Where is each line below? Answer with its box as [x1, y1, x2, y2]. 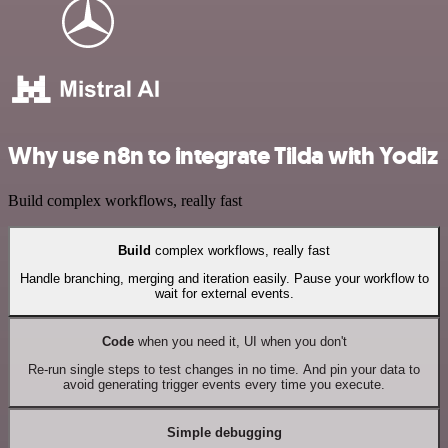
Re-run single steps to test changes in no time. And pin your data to [28, 361, 420, 377]
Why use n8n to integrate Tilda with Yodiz [8, 140, 438, 173]
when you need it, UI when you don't [133, 333, 347, 349]
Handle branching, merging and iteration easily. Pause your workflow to [19, 270, 429, 286]
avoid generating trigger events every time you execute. [63, 376, 385, 392]
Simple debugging [166, 424, 282, 440]
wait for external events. [154, 285, 294, 301]
